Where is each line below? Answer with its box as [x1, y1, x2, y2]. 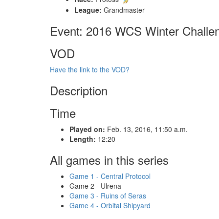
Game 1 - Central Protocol [69, 171, 151, 181]
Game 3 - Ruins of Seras [69, 190, 146, 200]
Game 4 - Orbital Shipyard [69, 200, 151, 210]
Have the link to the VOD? [50, 64, 130, 74]
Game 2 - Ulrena [69, 180, 121, 191]
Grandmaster [102, 4, 145, 15]
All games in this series [50, 151, 169, 168]
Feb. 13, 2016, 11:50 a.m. [105, 124, 188, 134]
